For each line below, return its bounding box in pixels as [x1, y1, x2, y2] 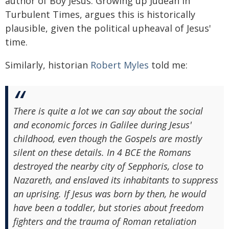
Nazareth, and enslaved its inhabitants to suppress [13, 173, 218, 186]
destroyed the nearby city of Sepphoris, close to [13, 159, 203, 172]
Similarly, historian [5, 58, 90, 71]
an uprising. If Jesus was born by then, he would [13, 187, 206, 200]
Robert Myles [90, 58, 149, 71]
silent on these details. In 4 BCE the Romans [13, 146, 191, 158]
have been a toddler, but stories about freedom [13, 201, 204, 214]
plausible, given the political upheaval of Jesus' [5, 21, 211, 34]
